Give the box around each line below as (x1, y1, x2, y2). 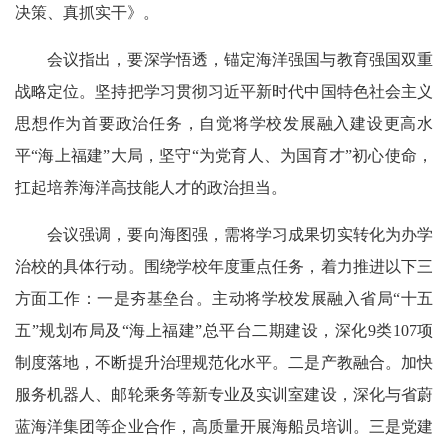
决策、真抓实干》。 (15, 4, 159, 21)
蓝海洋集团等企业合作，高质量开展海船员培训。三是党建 (15, 418, 433, 435)
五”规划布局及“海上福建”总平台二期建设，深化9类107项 (15, 322, 433, 339)
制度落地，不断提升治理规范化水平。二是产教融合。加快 (15, 354, 433, 371)
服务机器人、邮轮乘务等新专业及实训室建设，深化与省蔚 (15, 386, 433, 403)
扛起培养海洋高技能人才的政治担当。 (15, 179, 287, 196)
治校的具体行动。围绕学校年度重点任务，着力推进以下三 (15, 258, 433, 275)
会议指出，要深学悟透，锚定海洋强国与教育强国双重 (47, 51, 433, 68)
